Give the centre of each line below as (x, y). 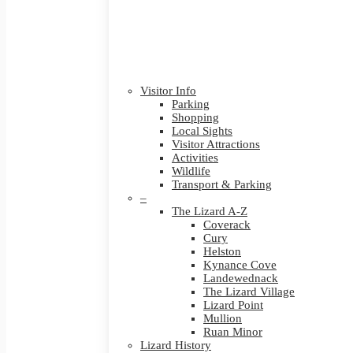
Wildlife (191, 171)
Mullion (223, 318)
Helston (222, 251)
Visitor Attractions (216, 144)
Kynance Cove (240, 265)
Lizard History (176, 345)
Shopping (195, 117)
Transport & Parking (222, 184)
